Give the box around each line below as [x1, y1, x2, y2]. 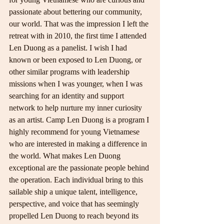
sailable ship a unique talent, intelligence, [9, 187, 139, 196]
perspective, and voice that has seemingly [9, 199, 141, 208]
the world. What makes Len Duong [9, 151, 122, 160]
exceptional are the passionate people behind [9, 163, 151, 172]
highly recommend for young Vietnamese [9, 127, 141, 136]
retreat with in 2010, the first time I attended [9, 31, 148, 40]
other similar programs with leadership [9, 67, 131, 76]
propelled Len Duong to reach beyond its [9, 211, 140, 220]
